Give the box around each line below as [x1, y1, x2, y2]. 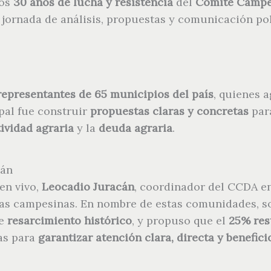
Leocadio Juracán [42, 179, 134, 194]
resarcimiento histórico [7, 213, 132, 227]
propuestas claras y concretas [90, 104, 249, 119]
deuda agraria [99, 121, 172, 135]
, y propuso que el [132, 213, 229, 227]
